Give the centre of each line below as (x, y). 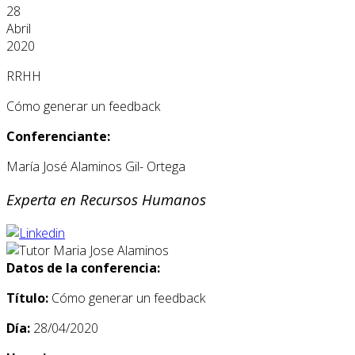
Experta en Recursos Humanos (106, 200)
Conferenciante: (58, 136)
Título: (29, 298)
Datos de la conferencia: (83, 268)
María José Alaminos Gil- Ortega (96, 166)
